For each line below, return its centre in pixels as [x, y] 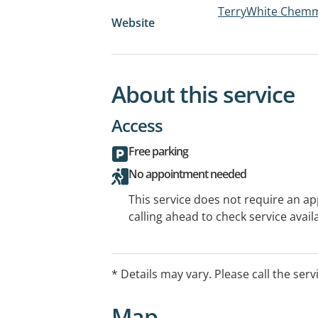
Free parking [158, 151]
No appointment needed [187, 174]
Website [133, 22]
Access [137, 125]
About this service [203, 94]
